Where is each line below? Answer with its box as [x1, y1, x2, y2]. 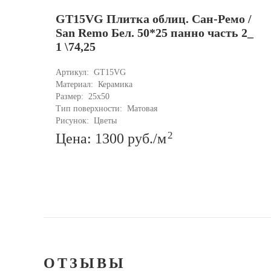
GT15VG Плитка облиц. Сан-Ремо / [56, 12, 252, 26]
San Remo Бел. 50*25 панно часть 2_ [56, 26, 253, 40]
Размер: [56, 92, 86, 102]
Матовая [127, 104, 157, 114]
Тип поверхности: [56, 104, 125, 114]
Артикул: [56, 68, 91, 77]
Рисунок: [56, 116, 91, 126]
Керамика [98, 80, 132, 90]
